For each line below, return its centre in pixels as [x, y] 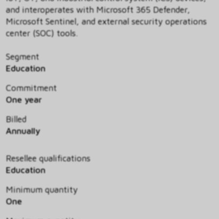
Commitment [31, 88]
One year [24, 100]
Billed [16, 119]
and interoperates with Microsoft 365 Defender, [98, 10]
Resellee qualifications [48, 158]
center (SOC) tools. [42, 33]
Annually [23, 131]
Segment [22, 57]
